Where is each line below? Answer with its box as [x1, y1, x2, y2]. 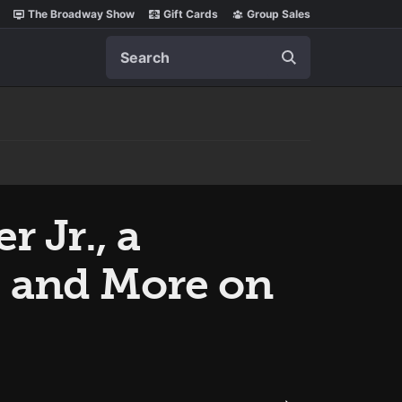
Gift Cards [163, 7, 218, 21]
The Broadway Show [28, 7, 135, 21]
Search [105, 36, 152, 54]
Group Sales [247, 7, 310, 21]
